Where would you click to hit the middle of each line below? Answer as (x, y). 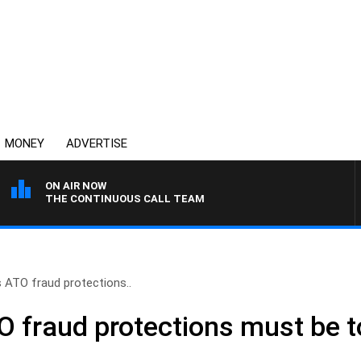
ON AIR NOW (76, 186)
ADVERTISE (97, 143)
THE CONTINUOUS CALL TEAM (125, 199)
